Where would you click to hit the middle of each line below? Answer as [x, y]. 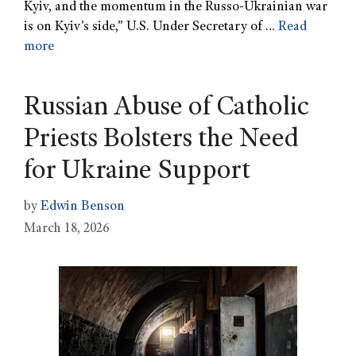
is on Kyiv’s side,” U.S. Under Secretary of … [151, 28]
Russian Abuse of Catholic [166, 109]
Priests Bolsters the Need [161, 141]
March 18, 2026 [66, 229]
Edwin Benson [83, 207]
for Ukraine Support [137, 173]
